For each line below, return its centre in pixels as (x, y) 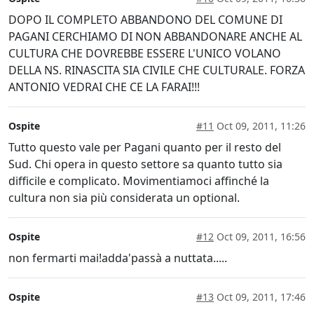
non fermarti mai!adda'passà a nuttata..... (118, 258)
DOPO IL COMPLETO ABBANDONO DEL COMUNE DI (145, 19)
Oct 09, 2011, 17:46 (260, 296)
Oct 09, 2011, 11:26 (260, 125)
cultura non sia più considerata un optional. (124, 197)
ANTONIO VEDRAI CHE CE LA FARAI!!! (104, 87)
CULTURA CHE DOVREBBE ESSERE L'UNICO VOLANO (145, 53)
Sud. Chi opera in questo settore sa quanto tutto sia (145, 164)
